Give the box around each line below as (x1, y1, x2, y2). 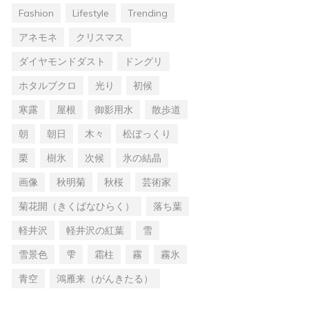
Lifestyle (72, 6, 109, 19)
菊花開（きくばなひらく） (19, 199, 134, 212)
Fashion (19, 6, 54, 19)
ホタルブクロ (19, 79, 77, 92)
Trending (128, 6, 168, 19)
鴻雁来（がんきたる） (57, 272, 153, 285)
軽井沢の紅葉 (66, 223, 124, 237)
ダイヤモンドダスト (19, 54, 106, 68)
